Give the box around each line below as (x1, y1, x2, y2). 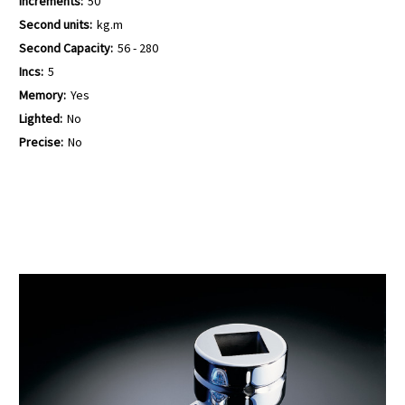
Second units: (19, 16, 92, 33)
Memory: (19, 86, 66, 103)
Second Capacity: (19, 39, 113, 56)
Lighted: (19, 109, 62, 127)
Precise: (19, 133, 63, 150)
